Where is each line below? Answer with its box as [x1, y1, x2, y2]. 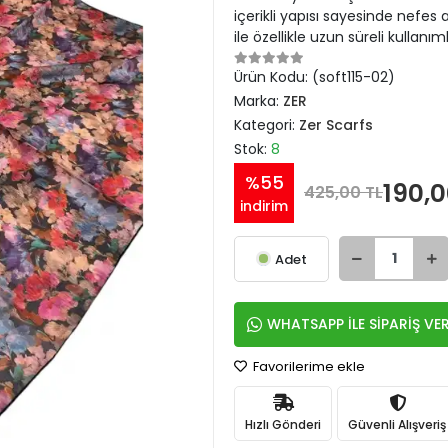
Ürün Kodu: [234, 67, 312, 87]
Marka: [234, 91, 283, 111]
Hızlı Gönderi [245, 415, 321, 433]
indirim [240, 196, 288, 216]
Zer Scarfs [299, 115, 373, 135]
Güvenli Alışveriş [348, 415, 446, 433]
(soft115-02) [312, 67, 395, 87]
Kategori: [234, 115, 299, 135]
